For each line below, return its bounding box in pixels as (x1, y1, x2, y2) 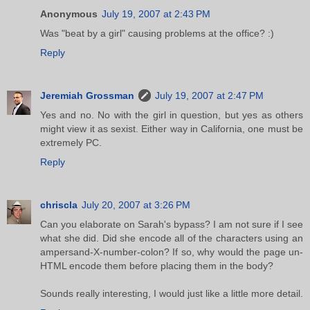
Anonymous (40, 8, 98, 20)
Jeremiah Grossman (40, 90, 134, 102)
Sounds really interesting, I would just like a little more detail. (40, 288, 303, 300)
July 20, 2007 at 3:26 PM (82, 199, 190, 211)
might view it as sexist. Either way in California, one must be (40, 123, 303, 135)
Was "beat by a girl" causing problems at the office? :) (40, 28, 274, 39)
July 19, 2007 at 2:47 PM (155, 90, 264, 102)
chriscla (40, 199, 77, 211)
